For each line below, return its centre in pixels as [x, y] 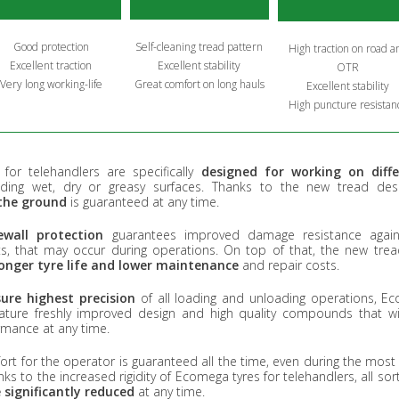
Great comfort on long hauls [199, 85]
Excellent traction [51, 65]
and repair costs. [289, 265]
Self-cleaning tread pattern [199, 47]
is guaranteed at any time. [143, 201]
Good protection [51, 46]
